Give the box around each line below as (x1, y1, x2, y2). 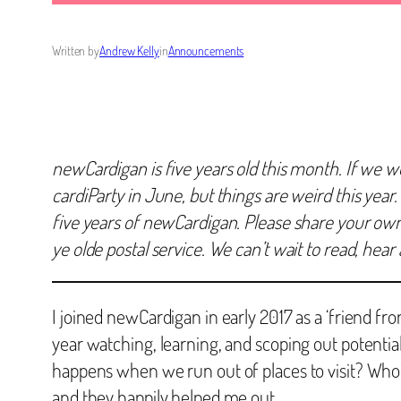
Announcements (167, 42, 244, 58)
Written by (52, 42, 99, 58)
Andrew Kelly (99, 42, 159, 58)
